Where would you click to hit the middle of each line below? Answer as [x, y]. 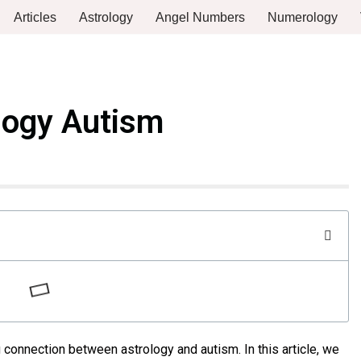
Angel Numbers [200, 17]
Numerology [303, 17]
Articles [35, 17]
